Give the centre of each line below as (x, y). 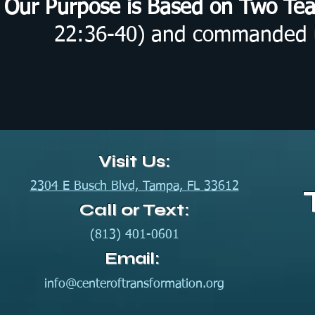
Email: (132, 258)
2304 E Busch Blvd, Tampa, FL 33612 (134, 186)
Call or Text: (134, 210)
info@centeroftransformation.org (134, 284)
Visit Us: (134, 161)
